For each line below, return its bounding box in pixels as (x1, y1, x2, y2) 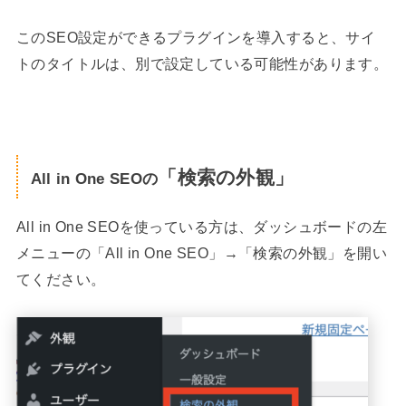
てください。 (15, 271, 106, 288)
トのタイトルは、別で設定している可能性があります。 (15, 54, 389, 72)
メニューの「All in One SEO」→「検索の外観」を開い (15, 245, 388, 262)
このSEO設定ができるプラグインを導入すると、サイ (15, 28, 376, 45)
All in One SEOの (30, 169, 159, 188)
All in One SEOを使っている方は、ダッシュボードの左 (15, 218, 388, 236)
